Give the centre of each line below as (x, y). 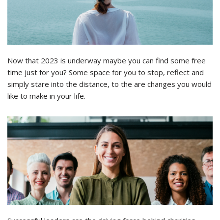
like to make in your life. (48, 96)
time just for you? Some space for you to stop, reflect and (106, 72)
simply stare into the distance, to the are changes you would (110, 84)
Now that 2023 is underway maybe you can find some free (107, 61)
